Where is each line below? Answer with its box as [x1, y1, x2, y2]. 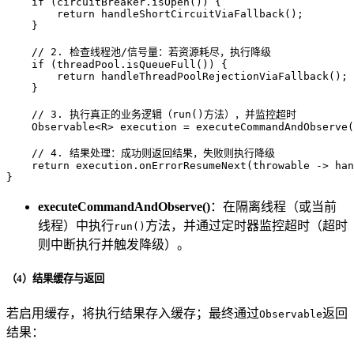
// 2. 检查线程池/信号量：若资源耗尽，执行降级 [32, 46, 271, 58]
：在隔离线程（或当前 [210, 200, 337, 214]
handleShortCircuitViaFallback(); [95, 8, 303, 21]
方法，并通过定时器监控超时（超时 [145, 219, 348, 233]
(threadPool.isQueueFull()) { [44, 58, 228, 71]
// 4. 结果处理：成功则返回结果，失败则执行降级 [32, 147, 275, 160]
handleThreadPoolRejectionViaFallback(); [95, 70, 348, 83]
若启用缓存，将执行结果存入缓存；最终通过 [6, 307, 259, 321]
